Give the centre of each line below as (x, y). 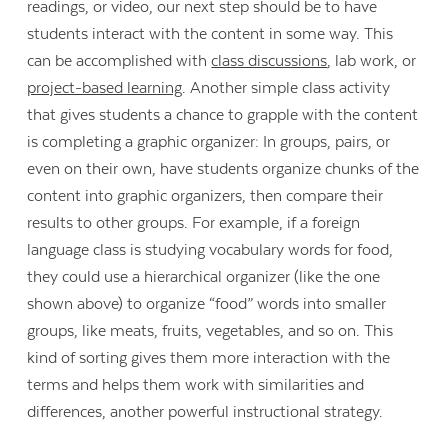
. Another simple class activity (286, 88)
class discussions (269, 61)
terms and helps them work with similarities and (196, 385)
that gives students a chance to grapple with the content (223, 115)
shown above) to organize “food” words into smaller (207, 304)
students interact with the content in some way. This (210, 34)
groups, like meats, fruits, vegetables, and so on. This (210, 331)
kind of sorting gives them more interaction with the (209, 358)
